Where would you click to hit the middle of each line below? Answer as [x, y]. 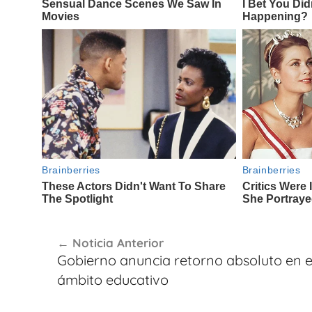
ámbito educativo [112, 280]
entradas [76, 279]
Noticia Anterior [118, 243]
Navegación [89, 228]
